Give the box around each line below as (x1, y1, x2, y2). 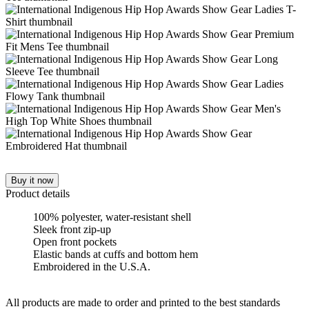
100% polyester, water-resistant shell (33, 210, 191, 223)
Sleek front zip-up (33, 223, 111, 235)
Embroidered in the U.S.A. (33, 260, 150, 272)
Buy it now (11, 175, 53, 186)
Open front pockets (33, 235, 117, 248)
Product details (6, 187, 70, 199)
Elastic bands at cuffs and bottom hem (33, 248, 198, 260)
